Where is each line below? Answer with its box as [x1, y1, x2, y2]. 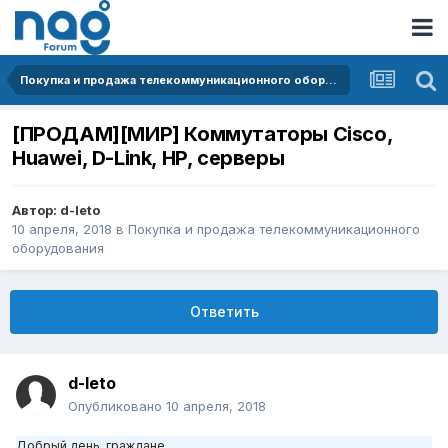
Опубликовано [68, 398, 166, 415]
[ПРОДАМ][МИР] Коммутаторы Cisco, [12, 122, 393, 147]
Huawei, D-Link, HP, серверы [12, 146, 285, 171]
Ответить [189, 303, 259, 321]
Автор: [12, 202, 60, 219]
